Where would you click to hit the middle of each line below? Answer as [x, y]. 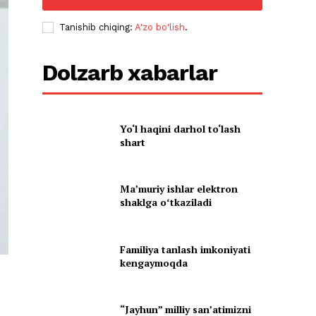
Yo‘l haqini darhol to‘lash [180, 128]
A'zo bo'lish [160, 28]
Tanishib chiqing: [97, 28]
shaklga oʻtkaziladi [165, 202]
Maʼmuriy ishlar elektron [178, 189]
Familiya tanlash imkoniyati [185, 249]
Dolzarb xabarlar [130, 73]
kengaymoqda [153, 262]
